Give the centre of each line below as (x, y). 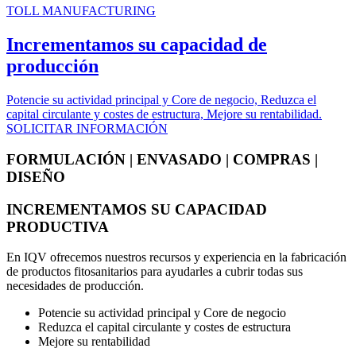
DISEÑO (36, 176)
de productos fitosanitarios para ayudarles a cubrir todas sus (155, 272)
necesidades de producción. (75, 286)
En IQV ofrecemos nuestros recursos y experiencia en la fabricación (176, 257)
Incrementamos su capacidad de (137, 45)
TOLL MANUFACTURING (81, 11)
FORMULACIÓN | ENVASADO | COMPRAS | (162, 159)
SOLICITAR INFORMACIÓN (87, 129)
